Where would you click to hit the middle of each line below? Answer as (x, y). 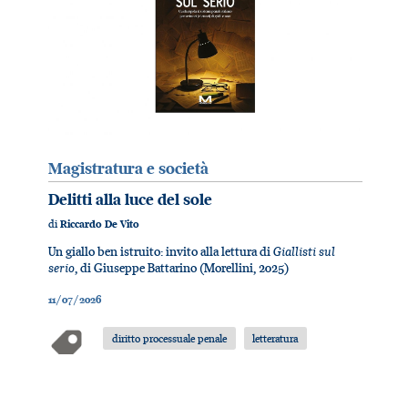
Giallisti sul (305, 250)
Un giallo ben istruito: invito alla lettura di (161, 251)
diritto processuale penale (169, 338)
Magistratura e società (129, 168)
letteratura (275, 338)
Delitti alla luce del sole (131, 199)
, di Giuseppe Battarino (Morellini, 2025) (182, 267)
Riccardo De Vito (100, 224)
